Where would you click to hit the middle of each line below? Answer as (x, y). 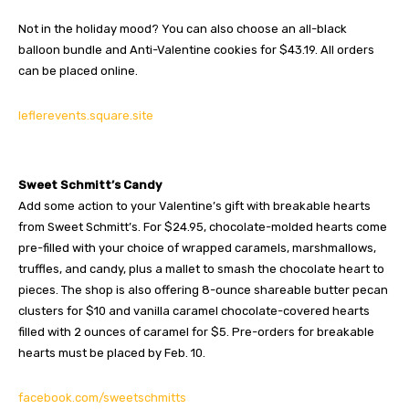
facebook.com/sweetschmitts (102, 397)
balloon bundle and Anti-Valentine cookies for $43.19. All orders (196, 49)
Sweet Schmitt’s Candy (90, 184)
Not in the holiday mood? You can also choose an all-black (183, 28)
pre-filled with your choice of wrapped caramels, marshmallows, (197, 247)
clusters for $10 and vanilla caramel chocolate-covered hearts (194, 310)
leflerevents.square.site (86, 115)
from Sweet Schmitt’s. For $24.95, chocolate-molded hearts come (203, 226)
